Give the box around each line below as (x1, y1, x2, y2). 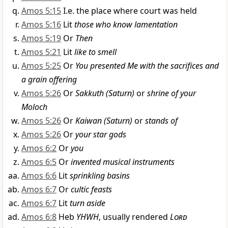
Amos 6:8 (21, 211, 56, 223)
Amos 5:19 (21, 33, 61, 44)
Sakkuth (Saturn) (75, 88, 134, 99)
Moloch (21, 101, 47, 113)
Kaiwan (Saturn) (75, 115, 132, 127)
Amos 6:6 (21, 170, 56, 182)
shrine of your (147, 88, 196, 99)
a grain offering (21, 74, 77, 85)
